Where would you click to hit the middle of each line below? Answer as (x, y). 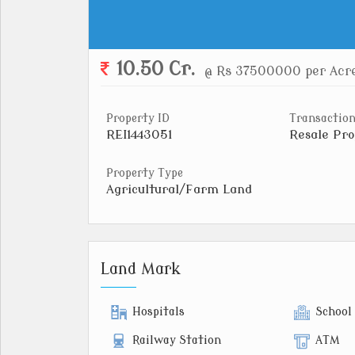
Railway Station (177, 341)
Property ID (138, 118)
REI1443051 (139, 135)
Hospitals (158, 312)
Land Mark (141, 270)
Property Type (145, 174)
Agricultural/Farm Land (179, 190)
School (334, 312)
